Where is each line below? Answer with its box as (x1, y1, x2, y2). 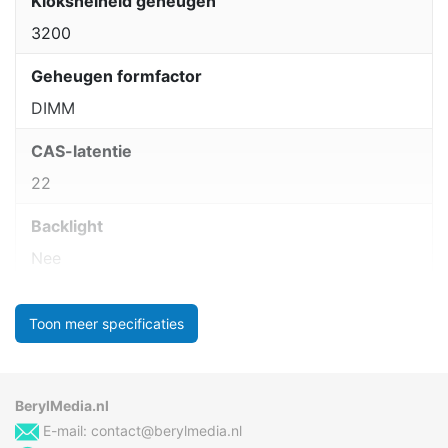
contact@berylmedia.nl (91, 421, 242, 439)
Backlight (31, 216, 103, 237)
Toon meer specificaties (29, 314, 184, 332)
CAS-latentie (31, 141, 132, 162)
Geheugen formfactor (31, 66, 202, 87)
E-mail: (39, 421, 91, 439)
